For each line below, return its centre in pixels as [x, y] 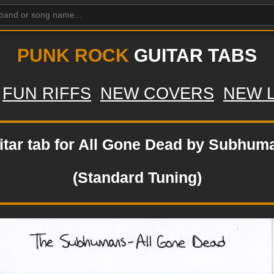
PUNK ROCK [73, 56]
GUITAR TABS [193, 56]
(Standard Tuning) [137, 178]
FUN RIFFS [47, 94]
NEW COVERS [157, 94]
